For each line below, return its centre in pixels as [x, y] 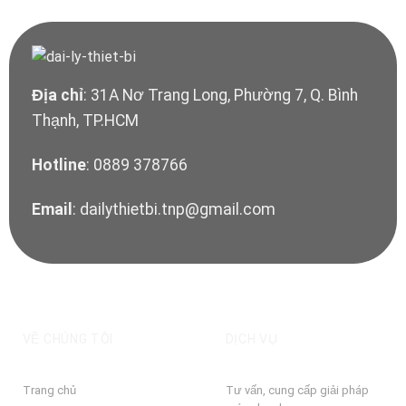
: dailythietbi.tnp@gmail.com [174, 209]
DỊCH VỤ [251, 338]
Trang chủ [49, 391]
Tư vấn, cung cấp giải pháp [297, 391]
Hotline [58, 165]
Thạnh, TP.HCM [85, 121]
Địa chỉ [57, 96]
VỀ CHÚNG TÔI [68, 338]
